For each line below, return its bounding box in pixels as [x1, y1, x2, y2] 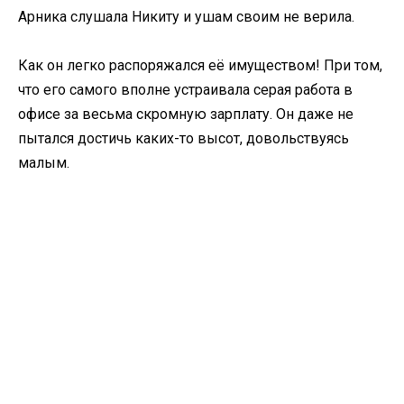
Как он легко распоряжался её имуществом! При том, [18, 56, 382, 74]
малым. [18, 153, 69, 171]
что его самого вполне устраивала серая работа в [18, 80, 353, 98]
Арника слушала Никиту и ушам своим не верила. [18, 7, 354, 25]
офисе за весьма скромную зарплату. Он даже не [18, 105, 353, 123]
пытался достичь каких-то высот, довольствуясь [18, 129, 349, 147]
